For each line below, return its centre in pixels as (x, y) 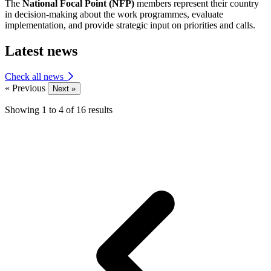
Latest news (41, 51)
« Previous (26, 88)
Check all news (37, 77)
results (100, 110)
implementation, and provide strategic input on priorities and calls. (130, 25)
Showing (22, 110)
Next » (64, 89)
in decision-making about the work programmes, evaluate (114, 15)
